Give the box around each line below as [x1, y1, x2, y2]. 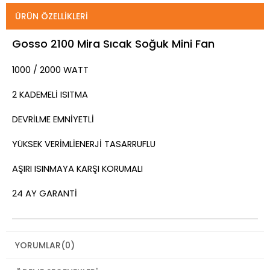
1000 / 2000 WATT [12, 63, 89, 76]
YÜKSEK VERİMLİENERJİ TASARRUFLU [12, 137, 155, 150]
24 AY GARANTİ [12, 187, 77, 199]
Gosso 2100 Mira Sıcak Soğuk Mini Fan [12, 36, 215, 51]
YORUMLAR [15, 239, 61, 251]
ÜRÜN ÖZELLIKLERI [15, 10, 88, 22]
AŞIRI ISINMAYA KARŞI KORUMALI [12, 162, 143, 175]
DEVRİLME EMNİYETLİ [12, 113, 94, 125]
